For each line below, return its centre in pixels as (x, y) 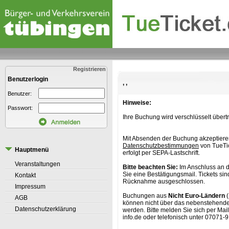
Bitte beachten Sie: (150, 167)
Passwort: (20, 108)
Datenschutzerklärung (45, 209)
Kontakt (25, 175)
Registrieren (90, 69)
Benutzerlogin (28, 79)
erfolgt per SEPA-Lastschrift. (161, 153)
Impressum (30, 187)
